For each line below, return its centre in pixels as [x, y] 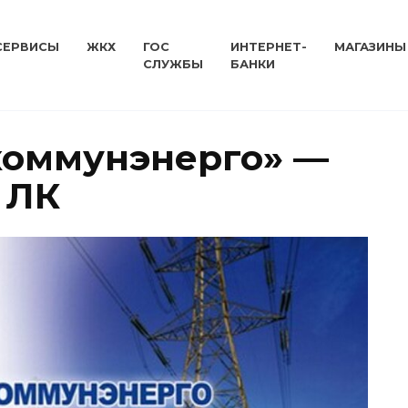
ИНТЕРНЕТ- [269, 47]
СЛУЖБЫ [173, 64]
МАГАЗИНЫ [370, 47]
